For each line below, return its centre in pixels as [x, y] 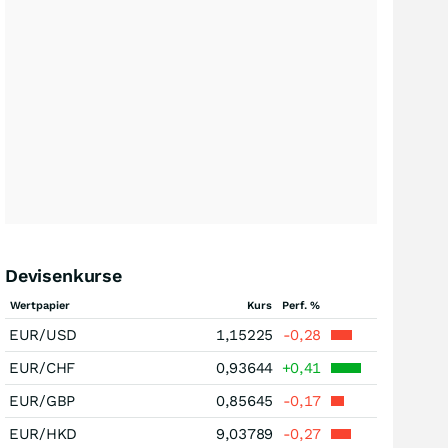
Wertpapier [40, 305]
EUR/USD [43, 335]
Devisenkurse [63, 275]
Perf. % [301, 305]
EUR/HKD [43, 434]
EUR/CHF [42, 368]
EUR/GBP [42, 401]
